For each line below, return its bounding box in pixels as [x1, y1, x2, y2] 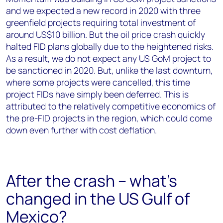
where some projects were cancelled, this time [6, 76, 190, 88]
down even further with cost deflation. [6, 124, 157, 136]
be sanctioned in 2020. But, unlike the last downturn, [6, 64, 213, 76]
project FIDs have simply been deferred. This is [6, 88, 189, 100]
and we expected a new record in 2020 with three [6, 4, 201, 16]
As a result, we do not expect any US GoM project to [6, 52, 211, 64]
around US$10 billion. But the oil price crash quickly [6, 28, 205, 40]
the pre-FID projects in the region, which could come [6, 112, 212, 124]
